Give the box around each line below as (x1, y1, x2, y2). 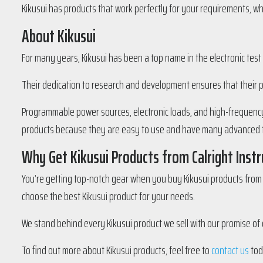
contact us (211, 240, 249, 259)
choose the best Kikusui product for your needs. (22, 186, 195, 205)
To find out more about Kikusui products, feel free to (22, 240, 211, 259)
